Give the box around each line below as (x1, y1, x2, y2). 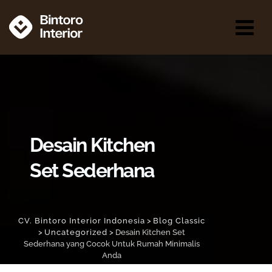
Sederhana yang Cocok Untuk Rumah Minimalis (24, 239, 200, 248)
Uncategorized (44, 228, 107, 237)
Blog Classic (153, 216, 205, 225)
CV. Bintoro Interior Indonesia (18, 216, 145, 225)
